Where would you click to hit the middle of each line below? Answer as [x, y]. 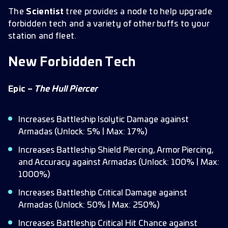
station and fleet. [42, 36]
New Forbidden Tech [72, 63]
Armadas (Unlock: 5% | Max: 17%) [83, 132]
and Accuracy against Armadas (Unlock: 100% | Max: [119, 162]
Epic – [21, 89]
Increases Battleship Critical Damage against [103, 193]
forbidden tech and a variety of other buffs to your [109, 24]
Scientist [45, 12]
